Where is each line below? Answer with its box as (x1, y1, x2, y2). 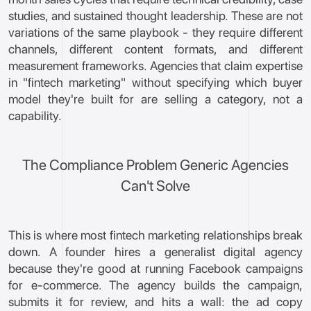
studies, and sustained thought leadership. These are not (8, 8, 303, 23)
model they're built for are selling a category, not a (8, 92, 303, 106)
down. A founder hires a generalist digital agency (8, 244, 303, 259)
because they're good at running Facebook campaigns (8, 261, 303, 276)
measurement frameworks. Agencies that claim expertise (8, 58, 303, 73)
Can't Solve (121, 177, 190, 194)
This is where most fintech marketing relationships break (8, 228, 303, 242)
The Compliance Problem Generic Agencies (22, 156, 289, 174)
